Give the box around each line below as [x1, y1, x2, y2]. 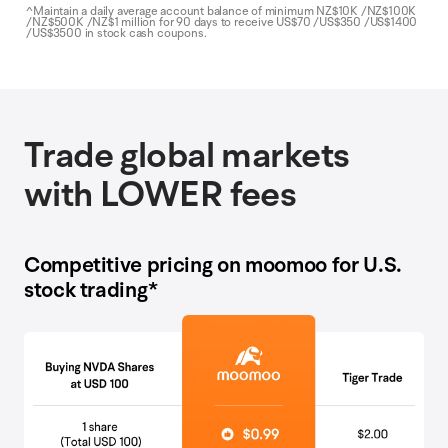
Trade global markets [23, 131, 350, 181]
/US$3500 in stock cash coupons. [26, 25, 207, 42]
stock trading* [23, 274, 159, 305]
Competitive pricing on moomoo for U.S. [23, 249, 402, 280]
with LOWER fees [23, 170, 297, 220]
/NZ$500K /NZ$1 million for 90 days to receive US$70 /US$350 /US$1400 [26, 14, 418, 31]
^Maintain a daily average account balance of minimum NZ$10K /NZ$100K [26, 3, 417, 20]
